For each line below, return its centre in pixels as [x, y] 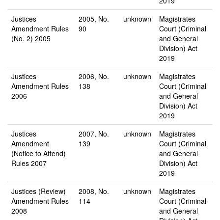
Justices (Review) [39, 191]
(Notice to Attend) [39, 153]
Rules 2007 [29, 163]
